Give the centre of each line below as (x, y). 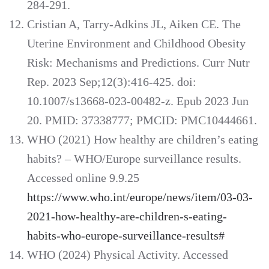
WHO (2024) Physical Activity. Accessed (128, 255)
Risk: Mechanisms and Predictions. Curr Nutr (138, 63)
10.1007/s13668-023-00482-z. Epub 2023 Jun (138, 101)
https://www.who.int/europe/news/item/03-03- (140, 197)
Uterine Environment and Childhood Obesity (136, 44)
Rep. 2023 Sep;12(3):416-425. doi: (112, 82)
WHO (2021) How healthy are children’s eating (143, 140)
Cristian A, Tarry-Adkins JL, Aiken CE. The (134, 24)
